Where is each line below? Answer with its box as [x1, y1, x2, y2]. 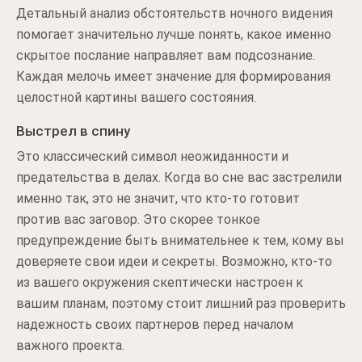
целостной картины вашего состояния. [16, 90, 256, 105]
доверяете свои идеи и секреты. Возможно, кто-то [16, 254, 332, 269]
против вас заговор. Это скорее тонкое [16, 212, 260, 227]
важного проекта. [16, 338, 124, 353]
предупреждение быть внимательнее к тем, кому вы [16, 233, 344, 248]
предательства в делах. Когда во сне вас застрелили [16, 170, 342, 185]
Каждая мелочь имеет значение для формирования [16, 69, 330, 84]
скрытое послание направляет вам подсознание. [16, 48, 315, 63]
